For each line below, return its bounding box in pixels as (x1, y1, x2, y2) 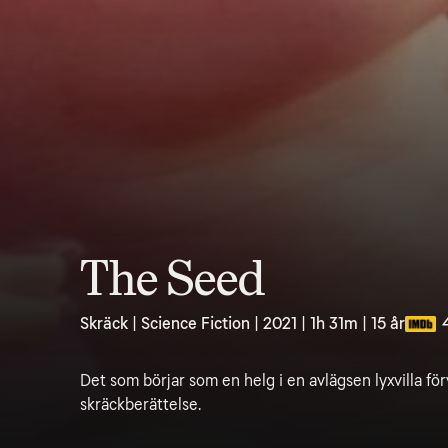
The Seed (80, 251, 265, 307)
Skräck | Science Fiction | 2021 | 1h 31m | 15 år (80, 314, 405, 333)
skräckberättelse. (80, 395, 201, 414)
